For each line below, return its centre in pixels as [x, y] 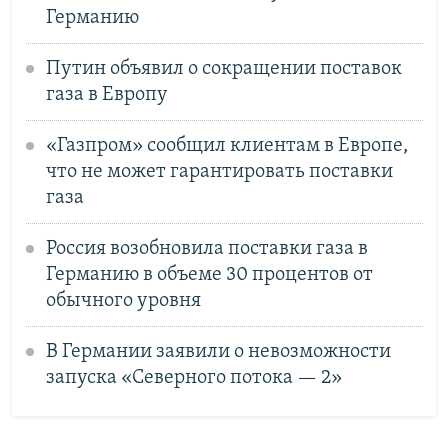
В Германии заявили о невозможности [218, 351]
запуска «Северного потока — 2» [193, 377]
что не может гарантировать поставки [219, 171]
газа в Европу [106, 94]
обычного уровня [123, 300]
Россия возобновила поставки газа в [206, 248]
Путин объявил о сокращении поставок [223, 68]
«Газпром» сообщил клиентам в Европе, [226, 145]
